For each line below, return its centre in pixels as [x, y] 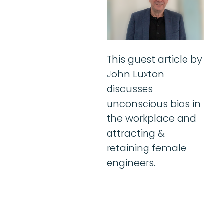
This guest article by [154, 59]
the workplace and [151, 119]
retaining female [147, 148]
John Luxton [135, 74]
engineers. [131, 163]
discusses [130, 89]
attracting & [136, 133]
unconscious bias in [154, 104]
